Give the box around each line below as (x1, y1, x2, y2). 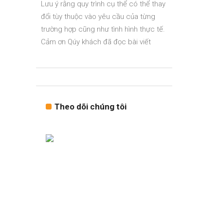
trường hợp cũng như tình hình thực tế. (41, 25, 165, 34)
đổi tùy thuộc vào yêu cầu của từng (41, 12, 155, 21)
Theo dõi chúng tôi (54, 102, 127, 111)
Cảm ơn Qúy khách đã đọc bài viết (41, 37, 151, 46)
